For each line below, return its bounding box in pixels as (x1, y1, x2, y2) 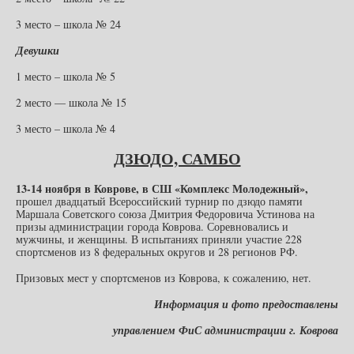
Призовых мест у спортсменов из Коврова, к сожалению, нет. (16, 269, 311, 285)
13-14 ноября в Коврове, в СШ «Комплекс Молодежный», (16, 179, 308, 197)
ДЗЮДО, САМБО (113, 146, 241, 170)
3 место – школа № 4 (16, 120, 115, 136)
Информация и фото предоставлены (154, 296, 338, 312)
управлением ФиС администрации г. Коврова (113, 322, 338, 338)
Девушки (16, 42, 59, 58)
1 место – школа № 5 (16, 68, 115, 84)
